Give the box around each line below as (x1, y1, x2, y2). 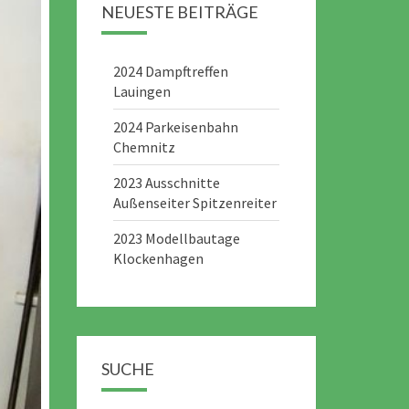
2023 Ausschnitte (112, 173, 220, 192)
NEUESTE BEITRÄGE (100, 2, 258, 22)
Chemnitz (112, 138, 175, 156)
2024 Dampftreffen (112, 62, 228, 80)
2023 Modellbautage (112, 229, 240, 247)
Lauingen (112, 82, 171, 100)
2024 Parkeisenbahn (112, 118, 238, 136)
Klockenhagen (112, 249, 204, 267)
